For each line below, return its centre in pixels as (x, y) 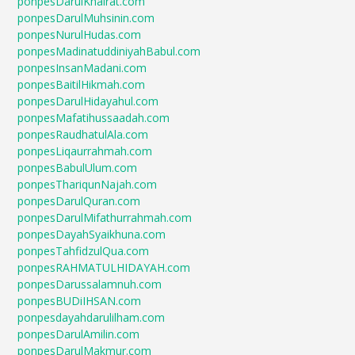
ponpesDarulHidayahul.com (88, 101)
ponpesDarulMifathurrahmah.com (105, 218)
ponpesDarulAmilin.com (79, 334)
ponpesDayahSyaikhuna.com (92, 234)
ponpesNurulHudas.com (80, 34)
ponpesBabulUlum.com (78, 168)
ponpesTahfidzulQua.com (84, 251)
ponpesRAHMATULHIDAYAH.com (104, 267)
